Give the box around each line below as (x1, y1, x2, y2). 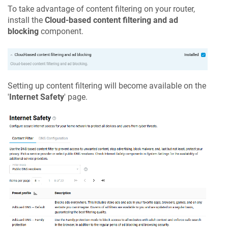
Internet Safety (9, 92, 64, 102)
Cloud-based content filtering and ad (45, 15, 178, 25)
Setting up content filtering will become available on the (8, 81, 206, 91)
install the (8, 15, 45, 25)
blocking (8, 26, 39, 36)
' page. (64, 92, 88, 102)
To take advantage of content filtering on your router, (8, 4, 195, 14)
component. (39, 26, 83, 36)
